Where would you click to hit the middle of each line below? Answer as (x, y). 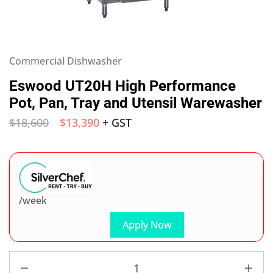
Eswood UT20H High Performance (122, 86)
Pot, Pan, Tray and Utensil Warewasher (136, 103)
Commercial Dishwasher (66, 61)
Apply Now (147, 225)
